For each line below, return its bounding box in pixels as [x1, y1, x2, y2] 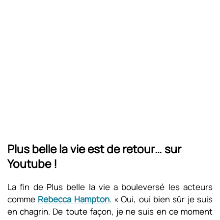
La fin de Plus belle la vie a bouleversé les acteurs [7, 181, 213, 192]
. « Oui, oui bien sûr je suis [109, 193, 213, 205]
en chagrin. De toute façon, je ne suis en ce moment [7, 206, 213, 217]
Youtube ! [7, 156, 57, 171]
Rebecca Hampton [38, 193, 110, 205]
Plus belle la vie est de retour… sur [7, 141, 181, 157]
